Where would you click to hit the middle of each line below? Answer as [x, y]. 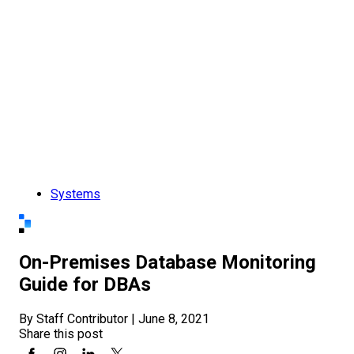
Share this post [61, 334]
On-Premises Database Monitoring [168, 263]
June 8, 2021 [174, 319]
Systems [75, 194]
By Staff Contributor [75, 319]
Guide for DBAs [85, 285]
